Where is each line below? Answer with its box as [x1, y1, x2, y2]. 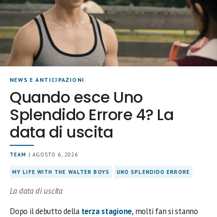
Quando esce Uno [10, 86, 143, 108]
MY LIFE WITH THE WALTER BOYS [12, 168, 109, 175]
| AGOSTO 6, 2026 [26, 151, 78, 158]
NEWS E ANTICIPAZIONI [10, 76, 84, 83]
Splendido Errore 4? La [10, 103, 174, 125]
